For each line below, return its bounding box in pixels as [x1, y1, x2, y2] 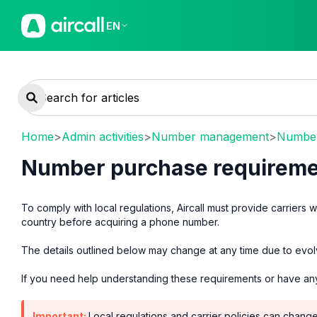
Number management [151, 129, 269, 144]
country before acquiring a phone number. [21, 215, 219, 228]
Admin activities [62, 129, 144, 144]
